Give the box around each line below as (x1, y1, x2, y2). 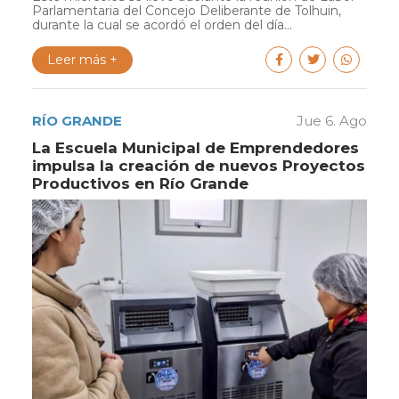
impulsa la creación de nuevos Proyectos (32, 157, 365, 175)
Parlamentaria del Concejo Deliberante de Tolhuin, (32, 3, 341, 20)
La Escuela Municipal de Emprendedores (32, 139, 359, 158)
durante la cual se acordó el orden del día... (32, 17, 292, 34)
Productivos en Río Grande (32, 175, 248, 193)
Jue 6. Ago (297, 112, 367, 130)
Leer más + (47, 52, 118, 69)
